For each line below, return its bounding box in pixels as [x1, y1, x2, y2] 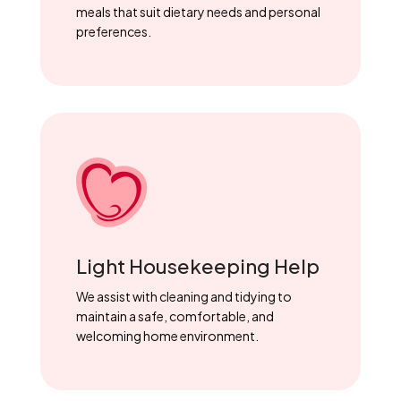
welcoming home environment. [75, 328, 259, 345]
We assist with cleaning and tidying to [75, 288, 292, 305]
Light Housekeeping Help [75, 253, 320, 279]
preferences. [75, 23, 151, 40]
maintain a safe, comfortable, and [75, 308, 274, 325]
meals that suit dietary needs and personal [75, 4, 320, 21]
